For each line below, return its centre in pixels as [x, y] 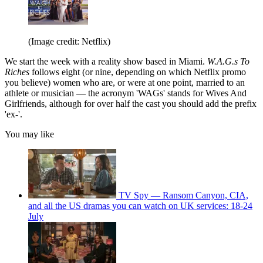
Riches [18, 72]
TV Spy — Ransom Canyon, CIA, [183, 195]
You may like [29, 134]
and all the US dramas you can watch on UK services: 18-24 [140, 206]
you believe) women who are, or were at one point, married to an [125, 83]
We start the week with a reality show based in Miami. [106, 62]
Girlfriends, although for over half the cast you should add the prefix [131, 104]
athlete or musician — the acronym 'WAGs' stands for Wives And [126, 93]
